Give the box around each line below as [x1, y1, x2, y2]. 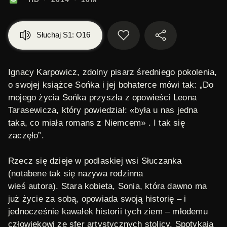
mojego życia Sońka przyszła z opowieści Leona [8, 93, 197, 102]
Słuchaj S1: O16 [36, 30, 90, 39]
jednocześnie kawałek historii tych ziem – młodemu [8, 207, 208, 216]
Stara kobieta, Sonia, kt [61, 181, 153, 191]
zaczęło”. [8, 131, 44, 140]
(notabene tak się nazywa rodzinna [8, 169, 143, 178]
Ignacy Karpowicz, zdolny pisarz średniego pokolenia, [8, 67, 217, 77]
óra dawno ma [152, 181, 207, 191]
